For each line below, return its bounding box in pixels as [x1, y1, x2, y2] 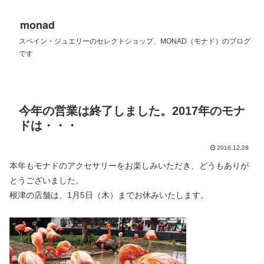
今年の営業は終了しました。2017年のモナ [19, 104, 245, 117]
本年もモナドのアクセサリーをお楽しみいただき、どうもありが [9, 161, 249, 170]
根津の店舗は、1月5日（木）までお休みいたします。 [9, 190, 209, 200]
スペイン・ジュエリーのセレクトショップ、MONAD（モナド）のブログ [19, 37, 250, 45]
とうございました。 [9, 176, 84, 185]
